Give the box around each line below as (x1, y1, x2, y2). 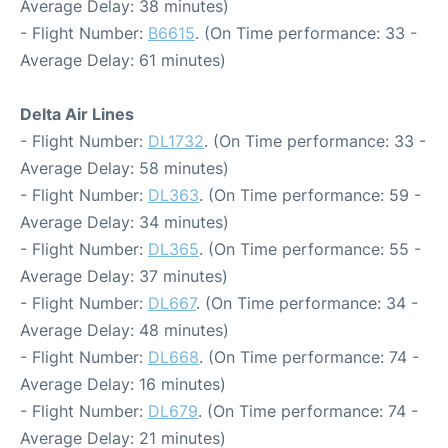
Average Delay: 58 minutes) (20, 158, 229, 178)
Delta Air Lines (20, 104, 134, 124)
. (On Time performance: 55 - (199, 239, 421, 259)
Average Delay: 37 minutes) (20, 266, 228, 286)
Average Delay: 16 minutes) (20, 374, 226, 394)
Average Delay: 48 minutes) (20, 320, 229, 340)
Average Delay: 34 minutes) (20, 212, 229, 232)
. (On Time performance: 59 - (199, 185, 421, 205)
